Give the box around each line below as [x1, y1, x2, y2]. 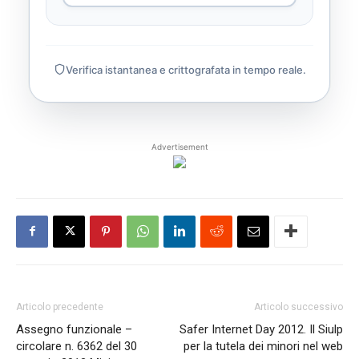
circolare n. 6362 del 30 [16, 338, 137, 353]
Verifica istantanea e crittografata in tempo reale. [65, 63, 306, 76]
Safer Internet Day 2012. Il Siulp [179, 321, 343, 337]
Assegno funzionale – [16, 321, 132, 337]
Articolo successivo [254, 301, 343, 313]
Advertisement [151, 141, 208, 151]
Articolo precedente [16, 301, 103, 313]
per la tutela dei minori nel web [184, 338, 343, 353]
